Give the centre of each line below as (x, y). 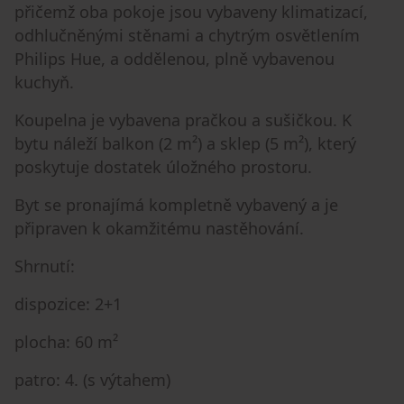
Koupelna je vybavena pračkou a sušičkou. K (183, 119)
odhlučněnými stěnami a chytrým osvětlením (187, 35)
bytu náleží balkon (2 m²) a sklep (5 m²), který (185, 143)
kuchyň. (44, 82)
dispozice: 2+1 (68, 303)
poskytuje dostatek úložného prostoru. (163, 166)
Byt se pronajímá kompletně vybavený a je (176, 204)
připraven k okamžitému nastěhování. (159, 228)
